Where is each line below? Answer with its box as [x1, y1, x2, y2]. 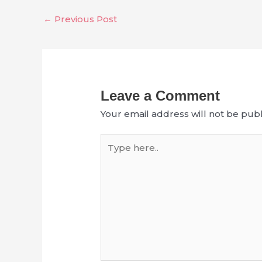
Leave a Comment [101, 87, 220, 104]
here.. [100, 149, 126, 160]
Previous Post [52, 13, 117, 25]
